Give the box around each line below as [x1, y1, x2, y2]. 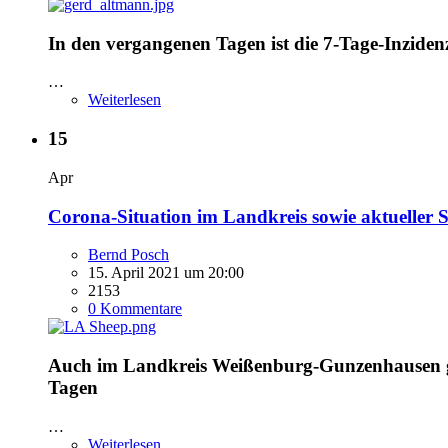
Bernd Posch [88, 246, 169, 264]
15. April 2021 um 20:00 [88, 264, 244, 282]
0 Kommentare [88, 300, 182, 318]
